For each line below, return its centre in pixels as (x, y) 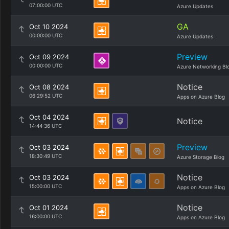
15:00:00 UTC (45, 186)
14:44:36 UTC (45, 126)
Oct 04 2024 (49, 117)
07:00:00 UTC (46, 5)
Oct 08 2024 (49, 87)
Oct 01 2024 (49, 208)
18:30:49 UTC (45, 156)
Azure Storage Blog (201, 157)
